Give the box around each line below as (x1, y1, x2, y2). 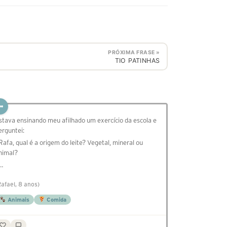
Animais (6, 197, 29, 203)
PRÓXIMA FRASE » (108, 49, 160, 56)
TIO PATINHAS (115, 56, 160, 64)
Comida (45, 197, 66, 203)
